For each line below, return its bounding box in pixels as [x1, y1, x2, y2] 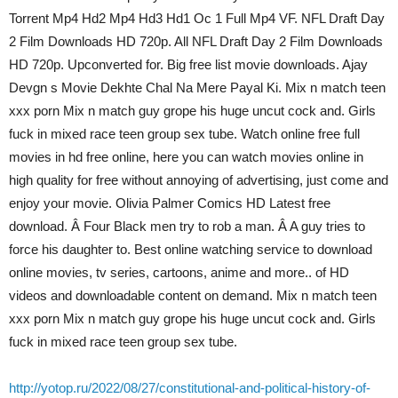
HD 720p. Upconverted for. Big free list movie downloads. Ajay [9, 57, 368, 72]
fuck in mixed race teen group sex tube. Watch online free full [9, 126, 360, 141]
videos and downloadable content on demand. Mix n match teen [9, 288, 377, 303]
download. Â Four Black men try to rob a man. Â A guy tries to [9, 219, 365, 234]
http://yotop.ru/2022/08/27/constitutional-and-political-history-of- [9, 380, 370, 395]
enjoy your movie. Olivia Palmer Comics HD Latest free [9, 195, 330, 211]
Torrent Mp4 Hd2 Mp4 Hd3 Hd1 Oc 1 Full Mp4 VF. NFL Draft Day [9, 11, 385, 26]
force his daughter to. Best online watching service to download [9, 242, 372, 257]
